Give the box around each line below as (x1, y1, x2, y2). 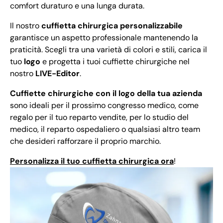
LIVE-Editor (35, 68, 80, 79)
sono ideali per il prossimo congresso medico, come (10, 100, 199, 111)
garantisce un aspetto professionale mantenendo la (10, 32, 198, 43)
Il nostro (10, 20, 41, 31)
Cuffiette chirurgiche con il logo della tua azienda (10, 88, 202, 99)
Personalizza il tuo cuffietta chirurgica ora (10, 156, 174, 166)
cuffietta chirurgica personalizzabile (41, 20, 183, 31)
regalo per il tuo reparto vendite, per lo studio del (10, 112, 189, 122)
